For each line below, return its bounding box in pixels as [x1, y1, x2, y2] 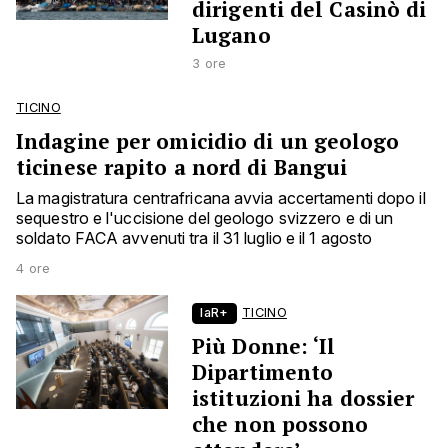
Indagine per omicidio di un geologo [16, 127, 400, 156]
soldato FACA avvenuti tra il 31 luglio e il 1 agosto [16, 228, 373, 249]
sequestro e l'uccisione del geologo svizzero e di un [16, 208, 394, 229]
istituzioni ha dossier [192, 384, 415, 413]
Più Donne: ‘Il [192, 332, 336, 361]
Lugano [192, 21, 271, 50]
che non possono [192, 410, 369, 439]
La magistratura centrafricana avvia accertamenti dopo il [16, 188, 426, 209]
